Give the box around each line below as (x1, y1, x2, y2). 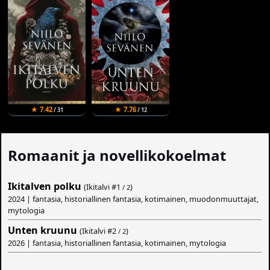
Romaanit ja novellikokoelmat (8, 145, 227, 166)
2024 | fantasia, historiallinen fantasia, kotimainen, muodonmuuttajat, (8, 193, 259, 205)
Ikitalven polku (8, 180, 82, 193)
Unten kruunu (8, 224, 78, 237)
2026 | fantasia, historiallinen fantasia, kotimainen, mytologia (8, 237, 227, 249)
